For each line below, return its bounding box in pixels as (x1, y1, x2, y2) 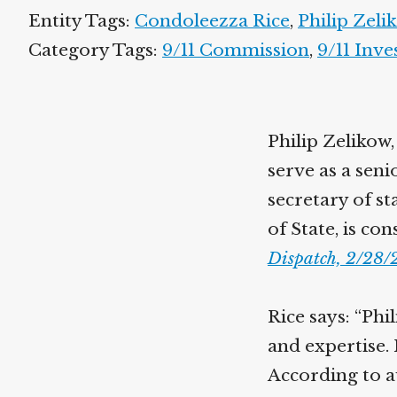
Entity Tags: (28, 11, 135, 31)
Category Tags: (28, 40, 162, 60)
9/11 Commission (162, 40, 309, 60)
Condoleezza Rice (135, 11, 290, 31)
